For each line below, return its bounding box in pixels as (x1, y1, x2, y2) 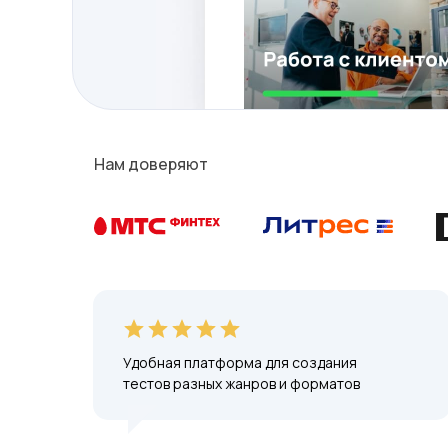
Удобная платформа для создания (123, 353, 357, 372)
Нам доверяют (94, 153, 208, 175)
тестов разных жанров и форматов (123, 374, 360, 393)
